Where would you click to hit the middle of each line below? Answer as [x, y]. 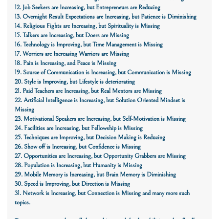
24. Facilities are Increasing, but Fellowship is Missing [79, 128]
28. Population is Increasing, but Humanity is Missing [78, 165]
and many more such [165, 193]
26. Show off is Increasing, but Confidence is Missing [78, 146]
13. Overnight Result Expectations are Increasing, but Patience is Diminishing [106, 16]
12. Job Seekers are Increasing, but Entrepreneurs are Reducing [88, 7]
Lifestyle [88, 81]
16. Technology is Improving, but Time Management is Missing [89, 44]
